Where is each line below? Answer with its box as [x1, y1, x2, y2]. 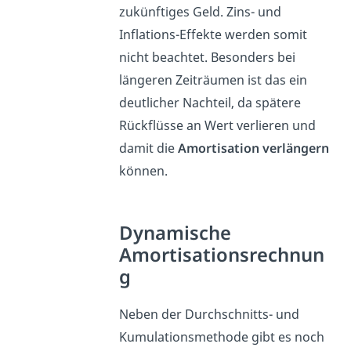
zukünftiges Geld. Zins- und [119, 3, 282, 21]
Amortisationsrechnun [119, 242, 325, 268]
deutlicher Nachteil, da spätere [119, 94, 302, 112]
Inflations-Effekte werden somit [119, 26, 308, 44]
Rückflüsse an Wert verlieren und [119, 117, 317, 135]
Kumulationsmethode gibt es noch [119, 328, 325, 346]
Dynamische [119, 220, 232, 246]
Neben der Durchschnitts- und [119, 306, 300, 324]
